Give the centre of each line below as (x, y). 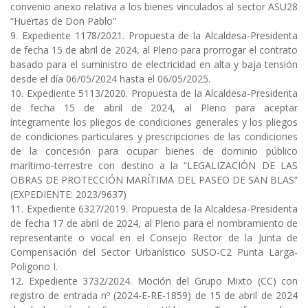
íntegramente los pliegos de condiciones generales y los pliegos (154, 122)
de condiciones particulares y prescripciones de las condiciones (154, 137)
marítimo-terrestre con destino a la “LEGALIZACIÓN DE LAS (154, 166)
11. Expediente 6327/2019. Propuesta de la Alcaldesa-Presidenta (154, 209)
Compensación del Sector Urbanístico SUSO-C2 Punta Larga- (154, 252)
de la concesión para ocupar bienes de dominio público (154, 151)
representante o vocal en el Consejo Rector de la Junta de (154, 238)
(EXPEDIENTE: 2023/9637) (68, 195)
